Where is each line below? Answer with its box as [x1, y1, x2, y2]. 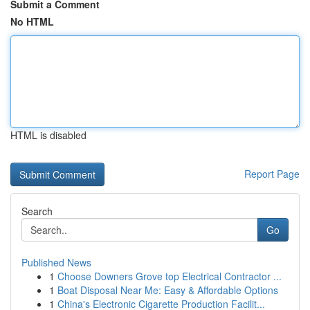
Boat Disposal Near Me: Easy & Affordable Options [57, 283, 278, 297]
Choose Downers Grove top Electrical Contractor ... [57, 269, 282, 283]
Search [21, 204, 53, 218]
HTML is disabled [10, 128, 86, 142]
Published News [21, 255, 91, 269]
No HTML [10, 15, 54, 28]
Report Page [244, 167, 300, 181]
